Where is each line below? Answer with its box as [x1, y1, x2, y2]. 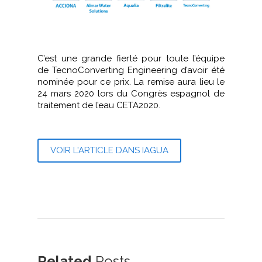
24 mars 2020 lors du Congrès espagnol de [37, 88, 225, 99]
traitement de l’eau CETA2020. [37, 100, 160, 111]
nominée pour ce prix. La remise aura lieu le [37, 77, 225, 88]
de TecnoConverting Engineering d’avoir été [37, 65, 225, 76]
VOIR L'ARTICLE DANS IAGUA [50, 145, 168, 156]
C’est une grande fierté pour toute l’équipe [37, 53, 225, 64]
